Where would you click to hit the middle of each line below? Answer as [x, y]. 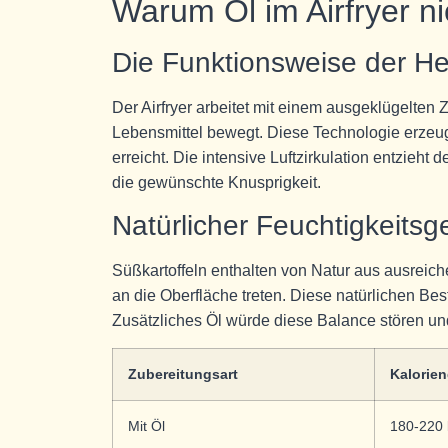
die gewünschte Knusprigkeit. [216, 182]
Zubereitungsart [183, 373]
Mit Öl [146, 425]
